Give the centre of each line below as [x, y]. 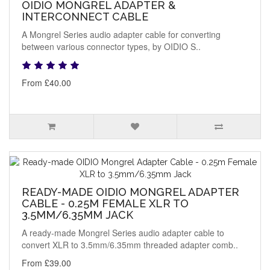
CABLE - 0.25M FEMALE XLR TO [105, 204]
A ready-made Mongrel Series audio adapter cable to [123, 233]
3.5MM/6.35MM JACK [77, 215]
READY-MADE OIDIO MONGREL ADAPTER [130, 192]
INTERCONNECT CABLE [85, 17]
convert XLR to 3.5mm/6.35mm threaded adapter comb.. [130, 245]
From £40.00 [46, 83]
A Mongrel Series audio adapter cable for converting [121, 35]
